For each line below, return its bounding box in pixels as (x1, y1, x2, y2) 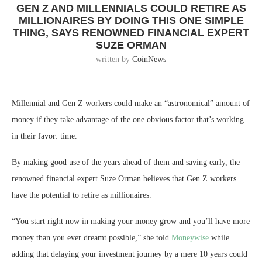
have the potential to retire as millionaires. (12, 191, 151, 200)
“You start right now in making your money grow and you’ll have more (12, 217, 250, 226)
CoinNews (132, 55, 166, 64)
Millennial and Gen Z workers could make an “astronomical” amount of (12, 99, 250, 108)
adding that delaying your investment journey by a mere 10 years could (12, 250, 247, 259)
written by (96, 55, 132, 64)
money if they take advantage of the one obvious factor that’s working (12, 115, 244, 125)
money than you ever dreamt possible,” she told (12, 233, 171, 243)
